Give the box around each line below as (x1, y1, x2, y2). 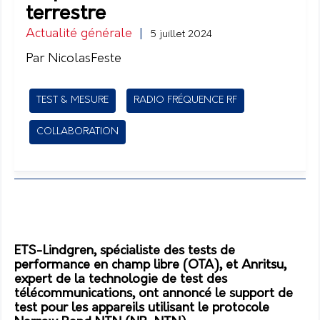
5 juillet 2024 (150, 29, 212, 40)
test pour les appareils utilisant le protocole (14, 301, 269, 315)
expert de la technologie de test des (14, 272, 227, 286)
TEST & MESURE (36, 95, 109, 106)
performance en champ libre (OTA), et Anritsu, (14, 258, 286, 272)
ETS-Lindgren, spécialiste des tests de (14, 244, 235, 258)
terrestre (26, 4, 106, 24)
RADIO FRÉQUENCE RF (134, 95, 237, 106)
